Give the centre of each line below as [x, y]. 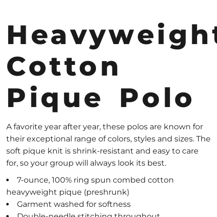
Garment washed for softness [74, 204]
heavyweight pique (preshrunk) [68, 192]
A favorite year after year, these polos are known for [105, 127]
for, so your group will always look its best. [86, 163]
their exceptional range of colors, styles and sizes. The [108, 139]
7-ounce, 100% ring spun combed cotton [95, 180]
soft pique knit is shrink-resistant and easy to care [102, 151]
